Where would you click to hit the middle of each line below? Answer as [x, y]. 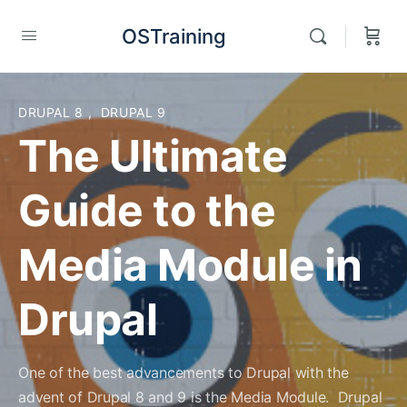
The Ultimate [153, 156]
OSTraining [174, 36]
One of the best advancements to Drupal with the [184, 372]
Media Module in [190, 265]
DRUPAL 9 [133, 112]
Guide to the [147, 210]
